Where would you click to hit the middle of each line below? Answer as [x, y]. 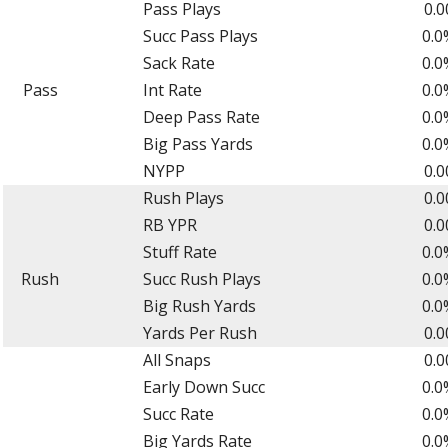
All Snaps [176, 359]
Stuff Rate [179, 251]
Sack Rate [178, 62]
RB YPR [169, 224]
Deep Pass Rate [201, 116]
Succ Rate [178, 413]
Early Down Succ [203, 386]
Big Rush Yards [199, 305]
